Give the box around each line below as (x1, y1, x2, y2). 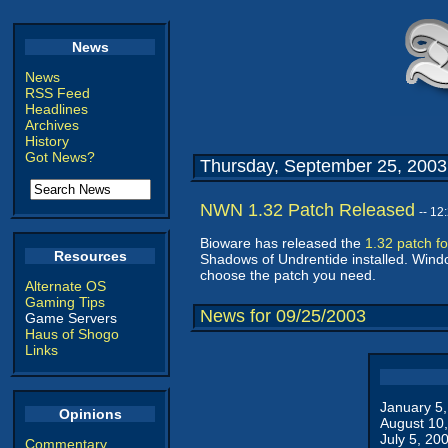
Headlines (25, 101, 88, 117)
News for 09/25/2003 (200, 306, 366, 326)
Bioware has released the (200, 235, 365, 251)
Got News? (25, 149, 95, 165)
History (25, 133, 69, 149)
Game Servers (25, 310, 117, 326)
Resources (53, 248, 127, 264)
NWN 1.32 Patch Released (200, 200, 415, 220)
